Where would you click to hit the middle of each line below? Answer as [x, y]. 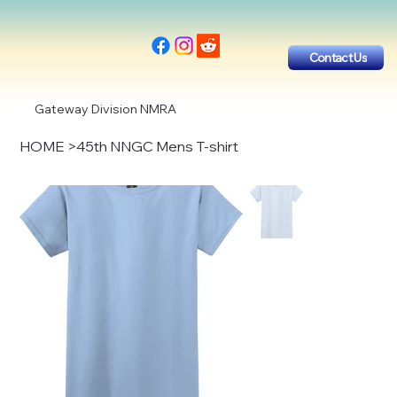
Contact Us [338, 57]
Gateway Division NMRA [106, 109]
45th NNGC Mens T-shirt [158, 146]
